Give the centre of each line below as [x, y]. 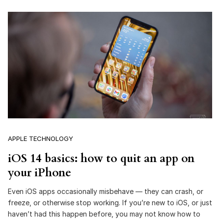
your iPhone [40, 173]
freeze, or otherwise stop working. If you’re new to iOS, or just [110, 202]
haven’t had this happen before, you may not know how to [104, 214]
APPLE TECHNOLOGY [41, 139]
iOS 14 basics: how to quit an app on [101, 159]
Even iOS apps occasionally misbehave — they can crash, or [106, 191]
